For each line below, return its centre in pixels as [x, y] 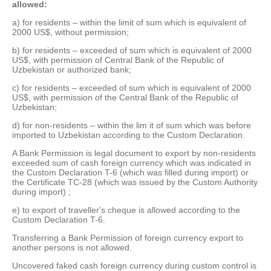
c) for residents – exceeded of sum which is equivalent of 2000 [132, 88]
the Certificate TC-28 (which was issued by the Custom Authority [135, 182]
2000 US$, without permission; [70, 32]
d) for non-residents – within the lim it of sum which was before [132, 126]
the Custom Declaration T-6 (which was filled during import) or [130, 173]
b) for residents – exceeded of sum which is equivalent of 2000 [132, 51]
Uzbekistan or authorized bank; [72, 70]
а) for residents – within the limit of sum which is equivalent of [129, 23]
